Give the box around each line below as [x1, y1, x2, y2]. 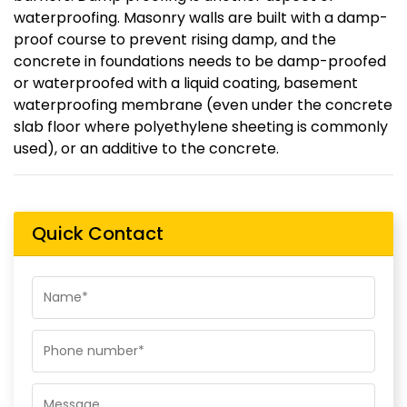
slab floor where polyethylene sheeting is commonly [14, 116, 388, 138]
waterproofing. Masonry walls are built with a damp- [14, 7, 388, 29]
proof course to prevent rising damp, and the [14, 29, 336, 51]
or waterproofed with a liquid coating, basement [14, 73, 358, 94]
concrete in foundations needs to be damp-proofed [14, 51, 386, 73]
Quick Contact [32, 221, 164, 247]
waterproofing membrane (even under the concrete [14, 94, 392, 116]
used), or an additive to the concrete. [14, 138, 279, 160]
